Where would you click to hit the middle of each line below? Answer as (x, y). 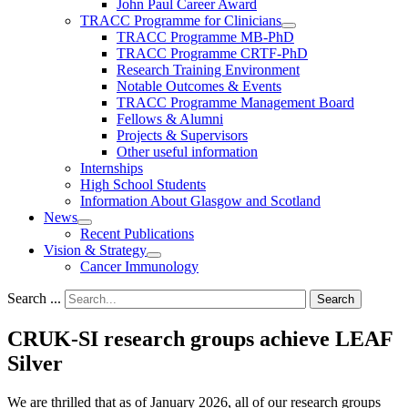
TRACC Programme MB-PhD (205, 37)
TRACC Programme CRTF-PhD (212, 53)
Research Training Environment (208, 70)
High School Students (143, 184)
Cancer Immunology (139, 266)
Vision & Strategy (95, 250)
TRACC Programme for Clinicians (181, 20)
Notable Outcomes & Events (199, 86)
